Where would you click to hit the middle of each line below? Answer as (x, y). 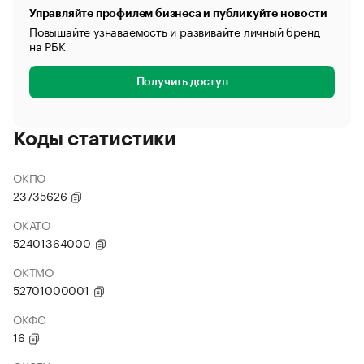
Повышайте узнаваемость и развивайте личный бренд (175, 31)
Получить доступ (182, 82)
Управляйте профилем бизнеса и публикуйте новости (178, 13)
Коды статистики (95, 139)
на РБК (48, 45)
